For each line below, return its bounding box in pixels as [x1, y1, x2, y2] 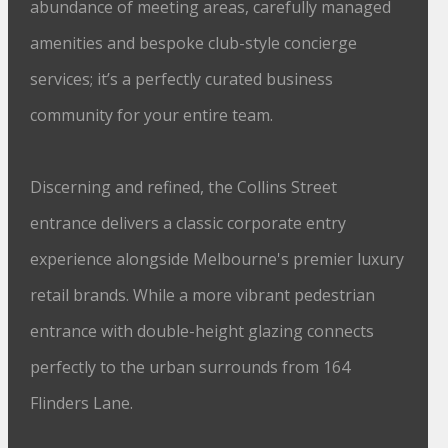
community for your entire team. [30, 104, 274, 126]
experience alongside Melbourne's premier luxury [30, 248, 405, 270]
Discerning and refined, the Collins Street [30, 176, 338, 198]
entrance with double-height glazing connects [30, 320, 375, 342]
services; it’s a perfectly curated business [30, 68, 334, 90]
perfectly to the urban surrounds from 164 [30, 356, 351, 378]
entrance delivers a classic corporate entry [30, 212, 347, 234]
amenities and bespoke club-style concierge [30, 32, 358, 54]
